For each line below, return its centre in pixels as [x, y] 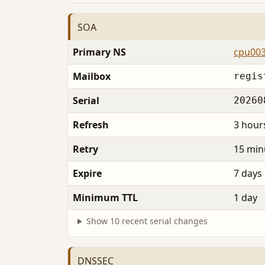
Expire [87, 174]
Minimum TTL [105, 198]
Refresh [91, 125]
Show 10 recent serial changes [147, 221]
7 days [248, 174]
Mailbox [92, 77]
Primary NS [99, 52]
